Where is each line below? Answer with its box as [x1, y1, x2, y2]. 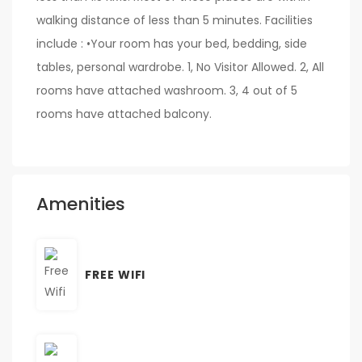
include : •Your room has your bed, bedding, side [36, 35, 307, 52]
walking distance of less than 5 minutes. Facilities [36, 11, 313, 28]
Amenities [36, 191, 125, 217]
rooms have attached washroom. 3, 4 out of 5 [36, 82, 297, 99]
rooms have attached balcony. [36, 105, 212, 122]
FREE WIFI [85, 266, 146, 283]
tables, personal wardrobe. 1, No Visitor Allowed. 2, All [36, 58, 324, 75]
